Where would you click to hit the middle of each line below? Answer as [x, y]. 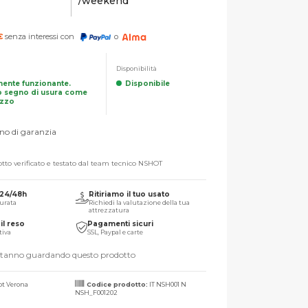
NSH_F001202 [97, 292]
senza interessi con [40, 36]
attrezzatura [109, 210]
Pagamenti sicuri [120, 223]
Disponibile [147, 83]
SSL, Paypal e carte [115, 232]
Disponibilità [136, 68]
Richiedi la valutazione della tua [139, 202]
